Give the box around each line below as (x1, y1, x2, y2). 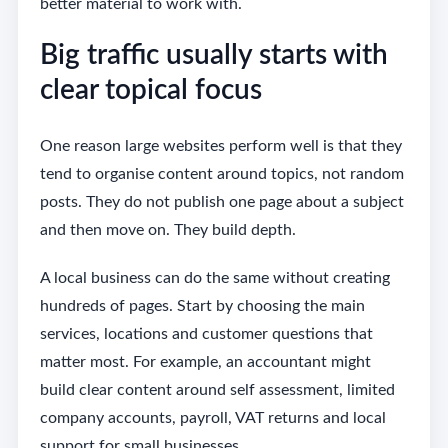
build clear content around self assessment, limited (39, 382, 395, 399)
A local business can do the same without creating (39, 270, 390, 287)
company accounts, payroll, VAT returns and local (39, 410, 386, 427)
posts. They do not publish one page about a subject (39, 194, 404, 211)
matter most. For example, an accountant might (39, 354, 371, 371)
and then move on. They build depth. (39, 222, 296, 239)
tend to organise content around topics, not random (39, 166, 404, 183)
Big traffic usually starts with (39, 41, 388, 70)
